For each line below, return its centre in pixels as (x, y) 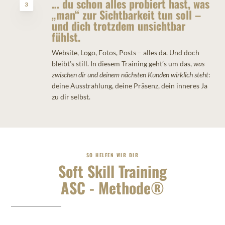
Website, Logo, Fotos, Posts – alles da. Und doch (125, 53)
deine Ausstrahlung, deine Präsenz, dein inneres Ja (129, 86)
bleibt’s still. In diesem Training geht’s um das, (122, 64)
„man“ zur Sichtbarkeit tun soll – (126, 15)
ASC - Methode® (113, 188)
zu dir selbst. (71, 97)
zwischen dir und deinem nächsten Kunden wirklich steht (130, 75)
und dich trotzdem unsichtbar (118, 26)
